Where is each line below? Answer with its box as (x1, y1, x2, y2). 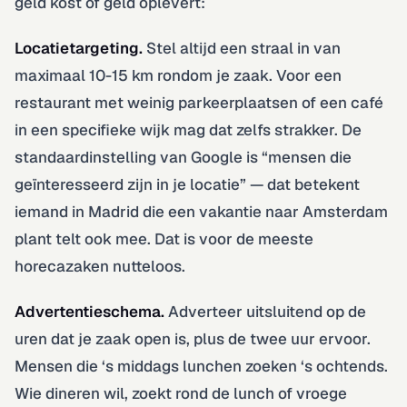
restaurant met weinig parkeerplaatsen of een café (15, 92, 383, 113)
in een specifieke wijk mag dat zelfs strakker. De (15, 119, 362, 140)
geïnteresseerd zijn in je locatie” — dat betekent (15, 174, 360, 194)
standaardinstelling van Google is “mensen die (15, 146, 352, 167)
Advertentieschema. (15, 301, 164, 322)
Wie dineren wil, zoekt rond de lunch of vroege (15, 382, 347, 403)
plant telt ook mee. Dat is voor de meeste (15, 228, 313, 249)
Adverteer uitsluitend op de (164, 301, 366, 322)
